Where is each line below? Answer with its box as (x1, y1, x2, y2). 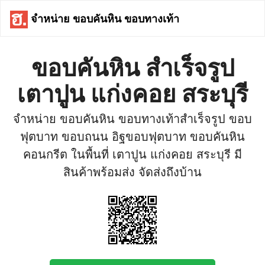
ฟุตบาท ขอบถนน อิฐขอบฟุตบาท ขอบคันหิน (20, 130, 245, 144)
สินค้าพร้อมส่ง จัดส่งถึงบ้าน (63, 165, 202, 179)
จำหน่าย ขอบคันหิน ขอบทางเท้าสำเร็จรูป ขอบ (13, 112, 252, 126)
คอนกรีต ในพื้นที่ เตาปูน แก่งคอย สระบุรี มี (23, 147, 242, 161)
